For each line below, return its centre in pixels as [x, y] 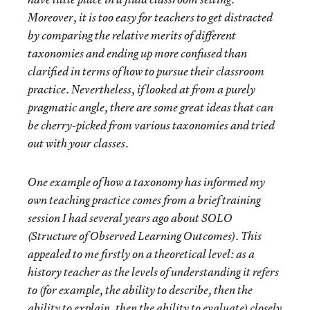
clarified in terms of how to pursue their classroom [146, 71]
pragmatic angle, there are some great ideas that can [151, 107]
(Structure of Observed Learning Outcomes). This [145, 236]
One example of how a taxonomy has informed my [146, 182]
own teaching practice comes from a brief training [144, 200]
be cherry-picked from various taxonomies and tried [151, 125]
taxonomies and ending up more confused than [137, 53]
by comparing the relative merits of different [132, 35]
